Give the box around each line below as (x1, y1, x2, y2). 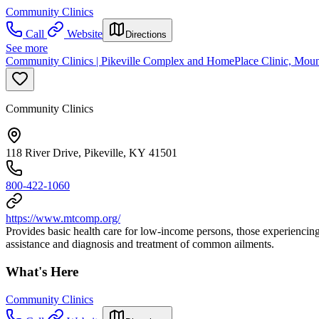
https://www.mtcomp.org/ (6, 212, 120, 225)
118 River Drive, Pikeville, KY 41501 (6, 147, 177, 159)
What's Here (6, 264, 78, 280)
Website (67, 28, 103, 41)
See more (6, 42, 48, 55)
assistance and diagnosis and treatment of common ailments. (6, 238, 274, 251)
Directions (125, 29, 167, 41)
